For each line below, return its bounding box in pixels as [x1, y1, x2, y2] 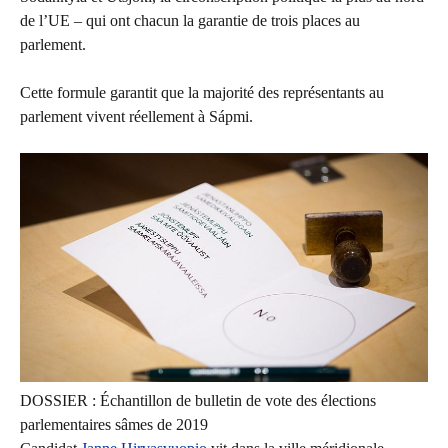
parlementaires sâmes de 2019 [20, 416, 208, 434]
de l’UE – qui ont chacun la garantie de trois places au [20, 11, 360, 29]
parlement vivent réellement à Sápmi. [20, 107, 253, 125]
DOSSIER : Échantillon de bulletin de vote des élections [20, 392, 376, 410]
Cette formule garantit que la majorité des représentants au [20, 83, 384, 101]
